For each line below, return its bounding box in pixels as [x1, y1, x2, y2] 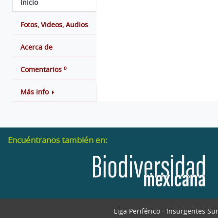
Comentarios [20, 65, 62, 74]
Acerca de [20, 43, 53, 52]
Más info [20, 88, 49, 96]
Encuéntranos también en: [8, 134, 108, 145]
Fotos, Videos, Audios [20, 20, 88, 29]
